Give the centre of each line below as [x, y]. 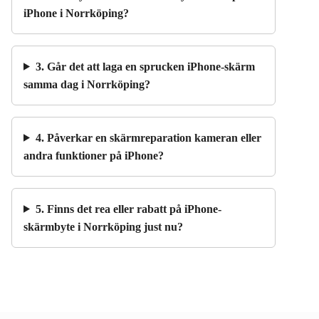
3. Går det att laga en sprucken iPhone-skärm [145, 66]
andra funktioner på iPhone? [94, 155]
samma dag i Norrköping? [87, 84]
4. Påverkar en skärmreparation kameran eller [148, 137]
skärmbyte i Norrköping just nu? [103, 226]
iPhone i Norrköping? [76, 13]
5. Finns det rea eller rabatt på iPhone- [128, 209]
